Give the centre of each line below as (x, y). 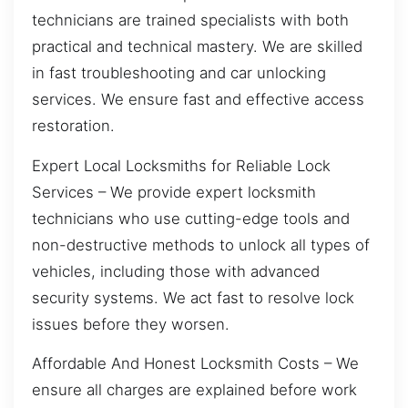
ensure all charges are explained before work (194, 389)
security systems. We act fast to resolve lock (193, 297)
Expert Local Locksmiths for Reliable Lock (181, 165)
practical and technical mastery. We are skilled (197, 47)
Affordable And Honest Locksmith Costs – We (195, 363)
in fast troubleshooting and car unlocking (179, 73)
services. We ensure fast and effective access (198, 100)
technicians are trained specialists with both (190, 20)
